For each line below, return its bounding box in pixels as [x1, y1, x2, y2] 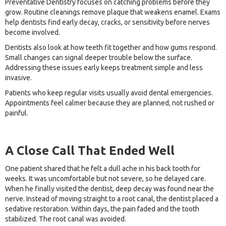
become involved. [5, 28, 60, 37]
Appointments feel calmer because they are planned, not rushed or [5, 99, 214, 107]
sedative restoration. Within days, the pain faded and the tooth [5, 205, 199, 213]
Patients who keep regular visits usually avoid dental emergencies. [5, 89, 213, 97]
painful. [5, 109, 28, 118]
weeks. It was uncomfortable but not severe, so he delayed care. [5, 175, 206, 183]
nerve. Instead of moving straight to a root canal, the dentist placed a [5, 195, 218, 203]
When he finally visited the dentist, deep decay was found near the [5, 185, 214, 193]
